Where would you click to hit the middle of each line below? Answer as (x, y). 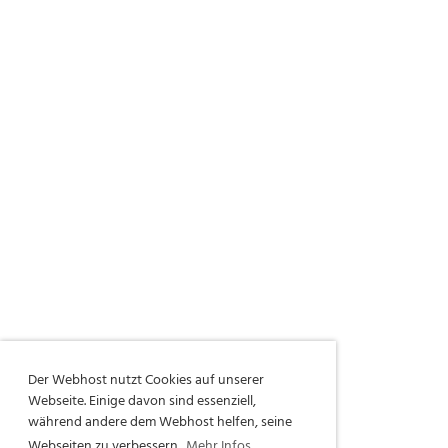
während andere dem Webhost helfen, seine (160, 422)
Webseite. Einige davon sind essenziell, (142, 401)
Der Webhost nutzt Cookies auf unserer (146, 380)
